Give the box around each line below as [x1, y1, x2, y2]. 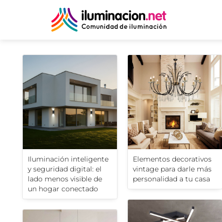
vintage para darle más [133, 165, 212, 174]
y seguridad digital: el [28, 165, 102, 174]
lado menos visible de [28, 174, 102, 184]
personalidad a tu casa [133, 174, 210, 184]
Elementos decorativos [133, 155, 212, 164]
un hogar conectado [28, 184, 98, 194]
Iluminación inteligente [28, 155, 109, 164]
